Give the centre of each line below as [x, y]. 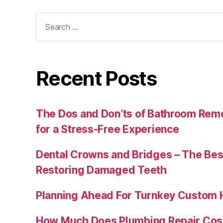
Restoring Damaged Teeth [101, 170]
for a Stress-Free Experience [108, 129]
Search [49, 18]
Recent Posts [96, 79]
